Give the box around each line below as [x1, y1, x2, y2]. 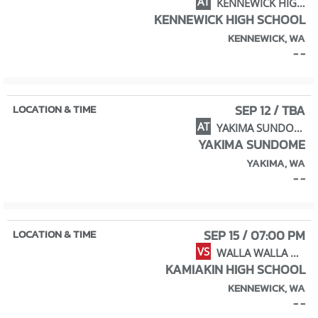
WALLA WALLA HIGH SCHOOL [290, 245, 299, 260]
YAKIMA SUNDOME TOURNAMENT [294, 120, 302, 135]
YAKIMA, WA [246, 154, 305, 171]
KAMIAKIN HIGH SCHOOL [165, 259, 305, 279]
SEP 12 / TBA [235, 100, 305, 120]
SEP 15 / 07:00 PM [204, 225, 305, 245]
